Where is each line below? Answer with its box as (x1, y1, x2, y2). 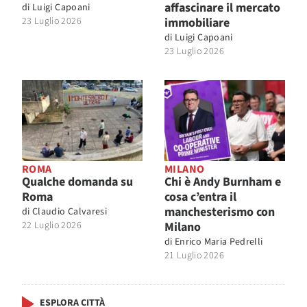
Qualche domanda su (22, 173, 133, 191)
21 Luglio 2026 (164, 248, 224, 262)
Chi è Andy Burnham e (164, 173, 281, 191)
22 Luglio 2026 (22, 218, 82, 232)
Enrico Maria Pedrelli (175, 234, 263, 249)
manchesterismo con (164, 203, 275, 221)
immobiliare (164, 14, 230, 32)
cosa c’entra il (164, 188, 236, 206)
